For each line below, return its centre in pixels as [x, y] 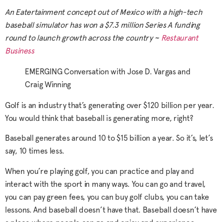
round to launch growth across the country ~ [83, 38]
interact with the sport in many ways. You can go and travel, [106, 184]
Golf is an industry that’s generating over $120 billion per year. [110, 105]
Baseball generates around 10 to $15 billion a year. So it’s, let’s [109, 138]
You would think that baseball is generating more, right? [99, 118]
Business [21, 51]
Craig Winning [48, 84]
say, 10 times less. [35, 151]
